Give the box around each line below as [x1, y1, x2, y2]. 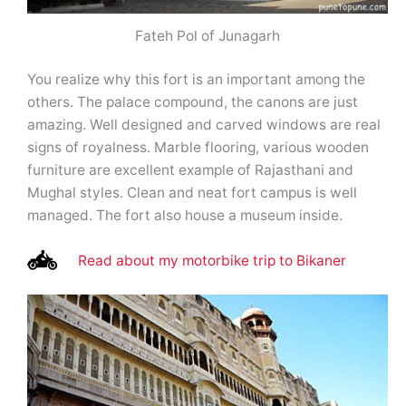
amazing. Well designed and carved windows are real [27, 116, 381, 134]
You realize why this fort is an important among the [27, 71, 365, 89]
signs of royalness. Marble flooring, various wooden [27, 139, 369, 157]
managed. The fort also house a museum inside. [27, 207, 343, 225]
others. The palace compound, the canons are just [27, 93, 358, 111]
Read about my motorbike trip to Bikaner [78, 252, 347, 270]
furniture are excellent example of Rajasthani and [27, 161, 353, 179]
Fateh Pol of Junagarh [135, 27, 280, 45]
